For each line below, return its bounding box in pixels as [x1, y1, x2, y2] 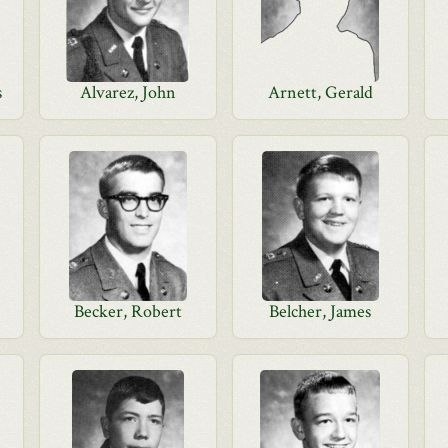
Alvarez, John [79, 81, 176, 104]
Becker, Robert [73, 300, 182, 323]
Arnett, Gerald [267, 81, 373, 104]
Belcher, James [269, 300, 372, 323]
